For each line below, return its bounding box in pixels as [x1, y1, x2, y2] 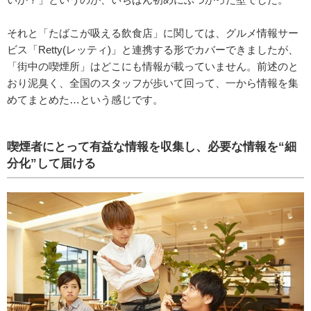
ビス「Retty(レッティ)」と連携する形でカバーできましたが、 [7, 44, 299, 56]
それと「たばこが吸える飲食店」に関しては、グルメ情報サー [7, 27, 299, 40]
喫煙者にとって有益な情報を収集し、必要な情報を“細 [7, 140, 296, 154]
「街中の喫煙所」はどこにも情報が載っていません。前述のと [7, 60, 299, 73]
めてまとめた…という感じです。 [7, 94, 163, 106]
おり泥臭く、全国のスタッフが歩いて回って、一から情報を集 [7, 77, 299, 90]
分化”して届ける [7, 157, 96, 171]
